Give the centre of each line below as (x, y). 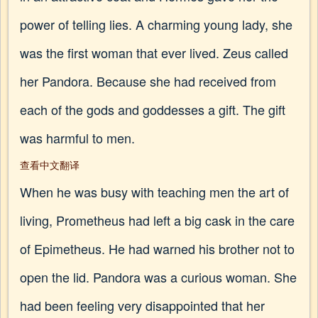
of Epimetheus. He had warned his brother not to (157, 248)
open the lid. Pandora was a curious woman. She (158, 277)
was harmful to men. (77, 138)
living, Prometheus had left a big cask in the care (157, 220)
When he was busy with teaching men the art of (154, 192)
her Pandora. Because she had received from (148, 81)
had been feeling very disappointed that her (142, 305)
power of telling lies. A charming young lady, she (156, 24)
